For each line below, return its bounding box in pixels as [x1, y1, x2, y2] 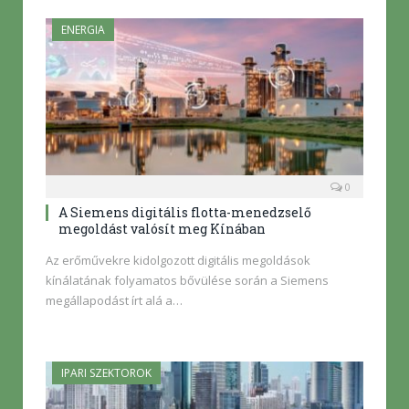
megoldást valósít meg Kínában [58, 219, 266, 237]
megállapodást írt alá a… [46, 291, 183, 309]
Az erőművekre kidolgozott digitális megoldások [46, 251, 310, 268]
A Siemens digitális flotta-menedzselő [58, 203, 311, 221]
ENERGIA [61, 22, 105, 38]
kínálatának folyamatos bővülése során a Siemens [46, 271, 329, 288]
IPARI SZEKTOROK [61, 364, 152, 381]
